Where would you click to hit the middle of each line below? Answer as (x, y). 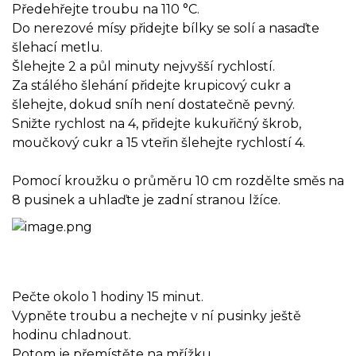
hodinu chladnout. (72, 335)
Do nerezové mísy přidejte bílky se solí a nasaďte (166, 28)
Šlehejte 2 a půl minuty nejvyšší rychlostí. (143, 66)
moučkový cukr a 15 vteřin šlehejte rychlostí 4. (159, 142)
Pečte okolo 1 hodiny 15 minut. (108, 297)
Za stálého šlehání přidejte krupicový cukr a (151, 85)
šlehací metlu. (57, 47)
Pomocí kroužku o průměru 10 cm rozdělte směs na (178, 180)
